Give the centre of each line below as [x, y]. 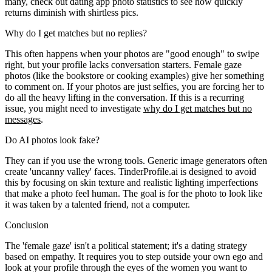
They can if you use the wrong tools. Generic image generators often [136, 160]
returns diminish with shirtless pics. [72, 12]
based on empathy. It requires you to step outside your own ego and [134, 256]
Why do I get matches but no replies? [76, 33]
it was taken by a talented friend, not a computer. [97, 204]
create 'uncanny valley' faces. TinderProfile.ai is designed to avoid [131, 171]
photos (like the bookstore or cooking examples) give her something [134, 75]
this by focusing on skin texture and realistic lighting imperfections [131, 182]
